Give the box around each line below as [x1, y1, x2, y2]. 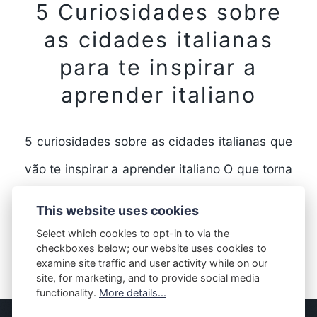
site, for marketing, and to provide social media [36, 272, 260, 284]
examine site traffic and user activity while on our [36, 257, 267, 270]
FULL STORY [120, 247, 197, 261]
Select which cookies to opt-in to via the [36, 227, 229, 240]
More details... [99, 287, 166, 299]
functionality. [36, 287, 99, 299]
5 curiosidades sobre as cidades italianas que [24, 133, 293, 149]
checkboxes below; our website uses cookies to [36, 242, 267, 255]
